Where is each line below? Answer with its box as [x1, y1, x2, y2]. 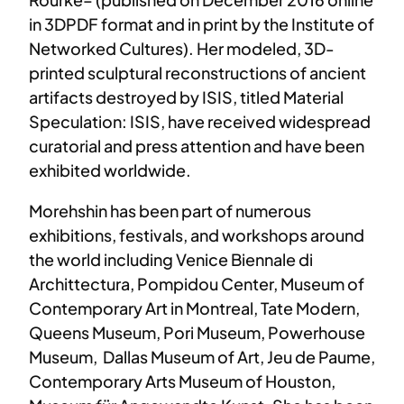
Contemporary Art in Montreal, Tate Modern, [29, 297, 360, 318]
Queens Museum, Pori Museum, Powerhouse [29, 321, 365, 343]
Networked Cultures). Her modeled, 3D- [29, 37, 335, 59]
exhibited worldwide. [29, 159, 191, 180]
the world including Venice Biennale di [29, 248, 313, 270]
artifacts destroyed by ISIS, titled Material [29, 86, 344, 107]
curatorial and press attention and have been [29, 134, 364, 156]
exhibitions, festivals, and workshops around [29, 224, 364, 245]
